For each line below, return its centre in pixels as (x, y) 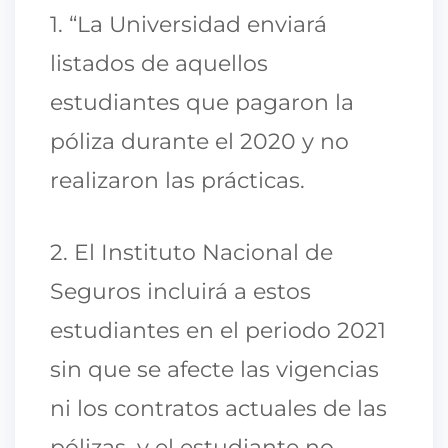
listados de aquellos (159, 63)
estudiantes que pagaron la (202, 102)
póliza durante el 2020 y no (199, 141)
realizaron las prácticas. (177, 180)
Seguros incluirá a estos (180, 291)
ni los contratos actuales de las (218, 408)
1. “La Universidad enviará (188, 24)
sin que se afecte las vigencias (214, 369)
